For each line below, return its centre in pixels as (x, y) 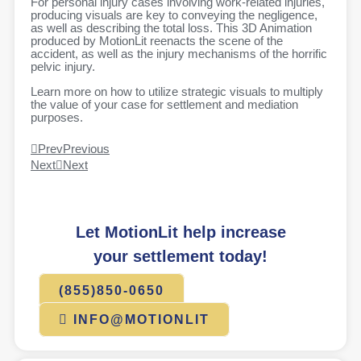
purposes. (57, 117)
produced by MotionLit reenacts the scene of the (157, 41)
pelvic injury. (63, 67)
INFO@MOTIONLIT (141, 319)
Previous (86, 149)
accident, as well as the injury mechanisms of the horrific (179, 54)
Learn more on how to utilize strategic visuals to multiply (177, 91)
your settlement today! (180, 256)
